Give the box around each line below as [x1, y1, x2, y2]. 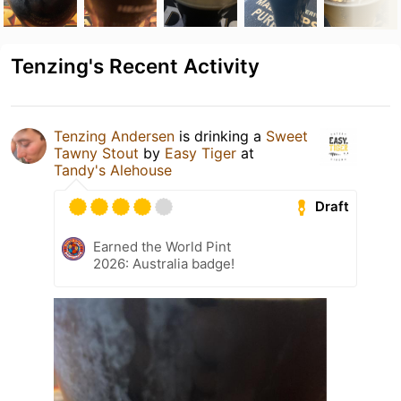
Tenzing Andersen [54, 126, 175, 145]
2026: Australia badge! [93, 254, 235, 272]
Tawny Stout [54, 143, 139, 162]
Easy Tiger [165, 143, 236, 162]
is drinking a [175, 126, 266, 145]
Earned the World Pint [93, 237, 231, 255]
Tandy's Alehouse [54, 160, 172, 179]
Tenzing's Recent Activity [11, 53, 260, 78]
